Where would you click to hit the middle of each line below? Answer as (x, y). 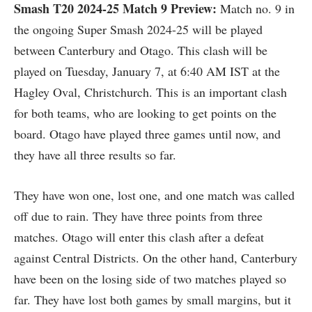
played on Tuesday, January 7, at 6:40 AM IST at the (147, 71)
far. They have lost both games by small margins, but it (153, 299)
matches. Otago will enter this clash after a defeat (139, 236)
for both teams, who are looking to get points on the (145, 112)
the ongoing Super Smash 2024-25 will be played (138, 29)
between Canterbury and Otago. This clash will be (141, 50)
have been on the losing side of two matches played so (150, 278)
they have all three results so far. (95, 154)
